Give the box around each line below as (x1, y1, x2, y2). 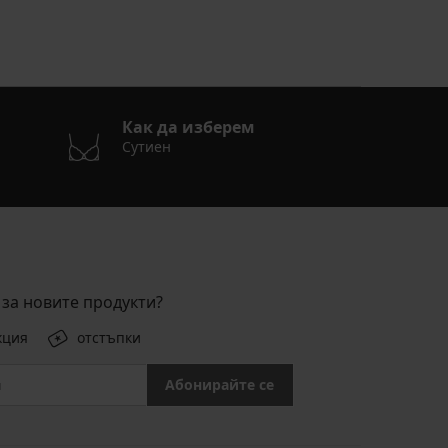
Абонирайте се (165, 375, 274, 395)
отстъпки (77, 328, 141, 348)
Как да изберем (121, 116, 255, 139)
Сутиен (121, 137, 171, 157)
